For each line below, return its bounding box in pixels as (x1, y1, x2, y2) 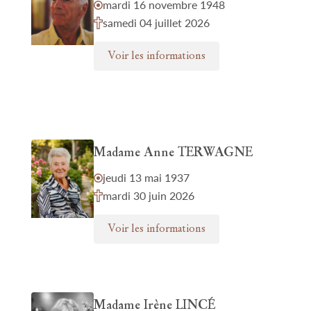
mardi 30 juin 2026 (103, 189, 194, 202)
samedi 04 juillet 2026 (103, 16, 210, 29)
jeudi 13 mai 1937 (103, 171, 190, 184)
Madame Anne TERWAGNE (94, 145, 253, 161)
